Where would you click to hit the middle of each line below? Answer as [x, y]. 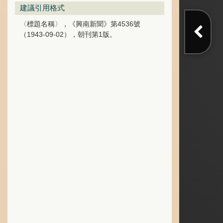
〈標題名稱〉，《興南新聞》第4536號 [80, 24]
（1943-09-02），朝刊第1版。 [68, 34]
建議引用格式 [42, 8]
